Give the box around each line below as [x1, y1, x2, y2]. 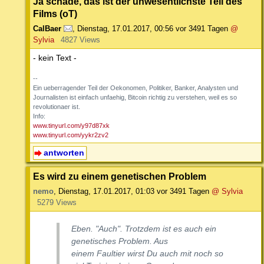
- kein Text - [33, 53, 77, 63]
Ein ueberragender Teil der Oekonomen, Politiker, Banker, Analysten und [33, 84, 238, 92]
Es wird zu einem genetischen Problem [33, 171, 206, 182]
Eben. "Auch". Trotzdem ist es [71, 224, 184, 234]
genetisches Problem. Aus [71, 236, 168, 246]
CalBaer [33, 24, 61, 34]
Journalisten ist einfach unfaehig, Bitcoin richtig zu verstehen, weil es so [33, 94, 237, 101]
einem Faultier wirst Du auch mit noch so [71, 249, 223, 259]
